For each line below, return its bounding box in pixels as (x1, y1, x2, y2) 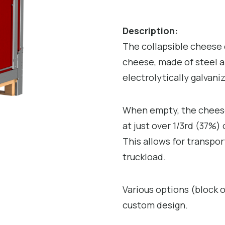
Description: (123, 25, 178, 37)
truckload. (123, 151, 166, 163)
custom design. (123, 198, 188, 211)
